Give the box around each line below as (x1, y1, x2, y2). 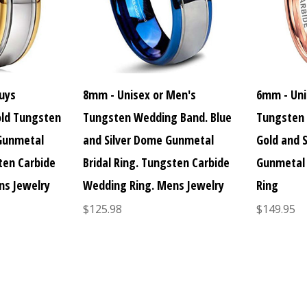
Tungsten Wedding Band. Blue (82, 109, 232, 126)
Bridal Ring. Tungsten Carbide (82, 154, 230, 171)
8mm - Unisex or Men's (82, 86, 196, 103)
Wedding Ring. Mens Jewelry (82, 177, 224, 194)
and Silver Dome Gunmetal (82, 132, 214, 149)
